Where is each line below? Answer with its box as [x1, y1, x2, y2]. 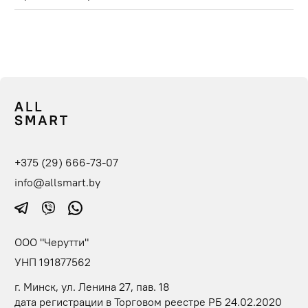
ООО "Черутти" [14, 235, 89, 250]
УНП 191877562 [14, 255, 91, 269]
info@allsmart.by [14, 175, 100, 189]
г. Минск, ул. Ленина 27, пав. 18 [14, 280, 169, 294]
